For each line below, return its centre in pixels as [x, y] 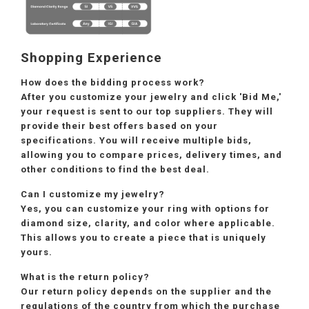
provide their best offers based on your [119, 126]
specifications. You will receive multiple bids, [136, 140]
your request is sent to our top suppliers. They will [147, 111]
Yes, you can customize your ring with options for [145, 208]
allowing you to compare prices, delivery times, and [151, 154]
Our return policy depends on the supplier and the [146, 291]
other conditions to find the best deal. [115, 169]
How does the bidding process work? [113, 82]
